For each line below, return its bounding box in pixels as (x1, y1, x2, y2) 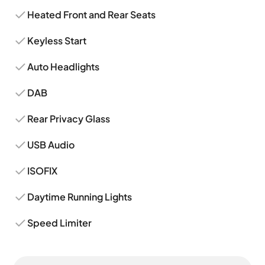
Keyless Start (27, 34, 87, 47)
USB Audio (27, 138, 75, 151)
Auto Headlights (27, 60, 100, 73)
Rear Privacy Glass (27, 112, 111, 125)
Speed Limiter (27, 216, 92, 229)
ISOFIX (27, 164, 58, 177)
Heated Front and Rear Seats (27, 8, 156, 21)
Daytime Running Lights (27, 190, 132, 203)
